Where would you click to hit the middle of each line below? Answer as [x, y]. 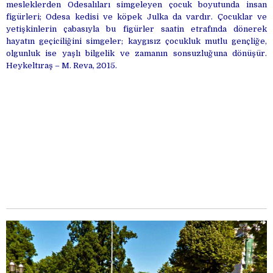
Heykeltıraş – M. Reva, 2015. [62, 65]
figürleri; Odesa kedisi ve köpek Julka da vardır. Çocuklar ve [136, 16]
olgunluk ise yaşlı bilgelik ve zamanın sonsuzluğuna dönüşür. [136, 53]
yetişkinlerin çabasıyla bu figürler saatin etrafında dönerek [136, 29]
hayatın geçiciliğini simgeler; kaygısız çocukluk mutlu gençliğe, [136, 41]
